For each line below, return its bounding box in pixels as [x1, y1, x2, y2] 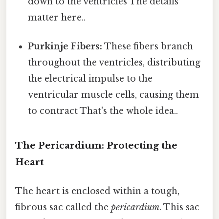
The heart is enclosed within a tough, [15, 186, 179, 197]
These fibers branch [102, 41, 194, 52]
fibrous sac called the [15, 202, 111, 213]
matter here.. [28, 12, 86, 23]
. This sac [159, 202, 199, 213]
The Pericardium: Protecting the [15, 139, 177, 151]
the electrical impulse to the [28, 73, 153, 85]
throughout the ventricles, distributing [28, 57, 201, 68]
